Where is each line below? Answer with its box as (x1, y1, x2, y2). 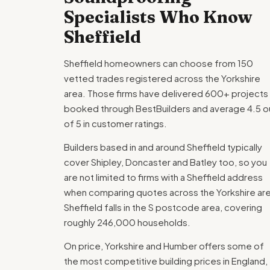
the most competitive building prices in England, (64, 255, 268, 266)
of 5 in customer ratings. (64, 118, 167, 129)
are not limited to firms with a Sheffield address (64, 171, 263, 183)
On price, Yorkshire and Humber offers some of (64, 240, 264, 251)
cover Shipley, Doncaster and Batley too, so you (64, 156, 267, 168)
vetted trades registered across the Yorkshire (64, 72, 260, 84)
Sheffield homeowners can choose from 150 (64, 57, 253, 69)
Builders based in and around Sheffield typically (64, 141, 262, 152)
